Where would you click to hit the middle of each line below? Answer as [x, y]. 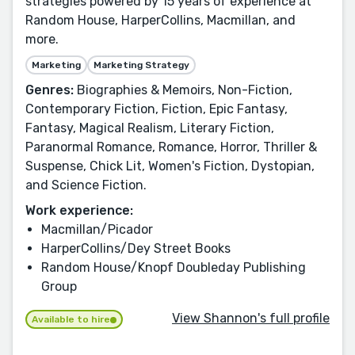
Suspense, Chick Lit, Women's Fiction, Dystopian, [170, 166]
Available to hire [71, 319]
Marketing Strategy [141, 65]
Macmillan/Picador [97, 229]
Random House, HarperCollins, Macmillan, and [160, 20]
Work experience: [79, 210]
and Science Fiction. [86, 185]
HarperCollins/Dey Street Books [136, 248]
